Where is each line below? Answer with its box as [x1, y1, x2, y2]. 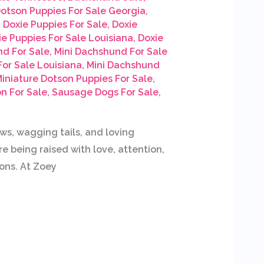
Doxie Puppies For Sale [2, 19, 107, 31]
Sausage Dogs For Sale [51, 87, 159, 98]
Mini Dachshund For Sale [54, 46, 167, 58]
